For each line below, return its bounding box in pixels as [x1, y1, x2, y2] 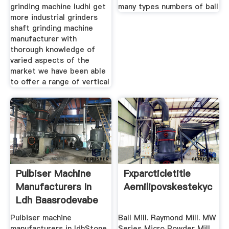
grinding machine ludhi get [10, 2, 106, 12]
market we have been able [10, 66, 106, 77]
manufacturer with [10, 34, 77, 44]
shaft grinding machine [10, 23, 93, 34]
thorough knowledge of [10, 44, 95, 55]
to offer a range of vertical [10, 77, 109, 87]
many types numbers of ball [118, 2, 219, 12]
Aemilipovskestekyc [124, 180, 213, 193]
